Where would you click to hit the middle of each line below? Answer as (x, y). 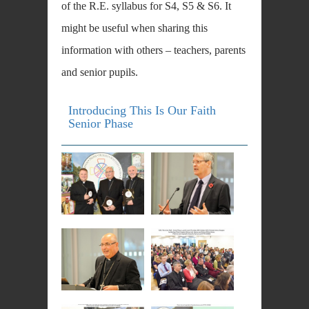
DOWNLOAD (218, 138)
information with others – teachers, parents (153, 50)
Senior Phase (101, 123)
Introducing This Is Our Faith (142, 110)
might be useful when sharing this (134, 28)
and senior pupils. (100, 72)
